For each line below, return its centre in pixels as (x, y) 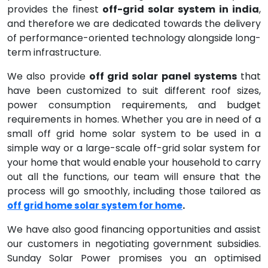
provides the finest (53, 9)
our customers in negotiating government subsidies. (134, 244)
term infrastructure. (55, 52)
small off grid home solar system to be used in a (134, 134)
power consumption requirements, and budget (134, 105)
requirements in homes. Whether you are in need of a (134, 119)
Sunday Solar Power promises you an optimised (134, 258)
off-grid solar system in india (179, 9)
